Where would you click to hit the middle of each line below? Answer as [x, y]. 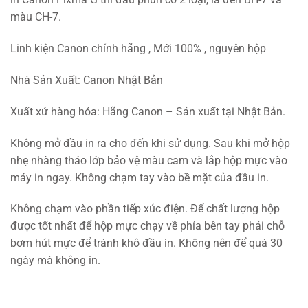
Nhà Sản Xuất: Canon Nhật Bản [87, 80]
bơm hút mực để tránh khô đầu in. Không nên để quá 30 [146, 243]
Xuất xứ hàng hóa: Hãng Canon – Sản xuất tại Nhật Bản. [148, 111]
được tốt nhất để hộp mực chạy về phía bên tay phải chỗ [147, 226]
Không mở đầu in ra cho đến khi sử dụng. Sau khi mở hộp [150, 143]
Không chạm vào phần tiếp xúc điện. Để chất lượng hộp [145, 209]
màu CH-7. [36, 17]
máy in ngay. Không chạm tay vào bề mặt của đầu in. [140, 177]
